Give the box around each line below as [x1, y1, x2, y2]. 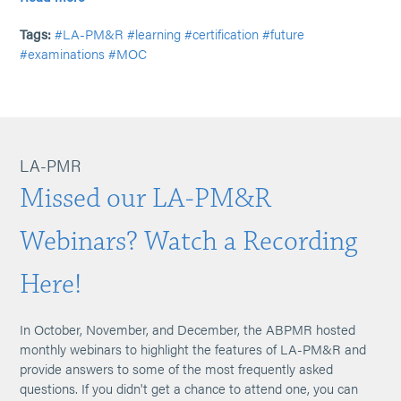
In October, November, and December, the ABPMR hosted [20, 320, 356, 338]
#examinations [20, 44, 106, 63]
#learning [127, 24, 182, 43]
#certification [184, 24, 260, 43]
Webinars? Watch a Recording [20, 224, 358, 259]
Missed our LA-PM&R [20, 181, 272, 216]
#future [262, 24, 305, 43]
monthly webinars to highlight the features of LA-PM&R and [20, 339, 367, 358]
